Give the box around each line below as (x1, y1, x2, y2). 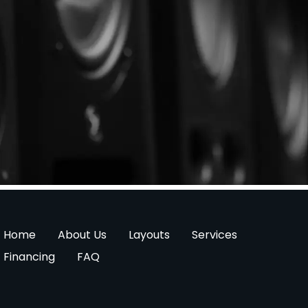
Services (192, 227, 238, 243)
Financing (3, 249, 56, 265)
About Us (58, 227, 107, 243)
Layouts (129, 227, 170, 243)
